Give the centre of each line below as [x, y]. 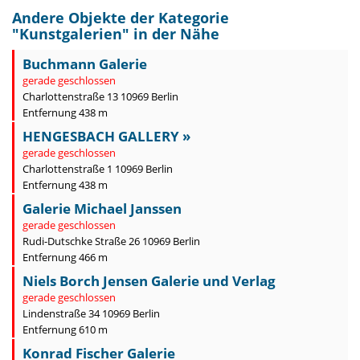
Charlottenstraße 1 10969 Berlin [98, 169]
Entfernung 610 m [65, 329]
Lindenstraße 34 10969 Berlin [91, 313]
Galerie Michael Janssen [102, 209]
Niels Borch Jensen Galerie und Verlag [149, 281]
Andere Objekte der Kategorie [121, 18]
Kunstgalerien [71, 34]
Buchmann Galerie [85, 64]
